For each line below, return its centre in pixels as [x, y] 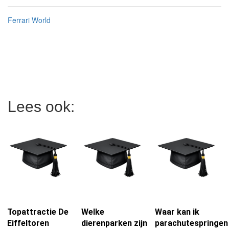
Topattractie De [38, 212]
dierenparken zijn [114, 223]
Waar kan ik [177, 212]
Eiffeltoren [28, 223]
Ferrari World [29, 20]
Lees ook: [41, 107]
